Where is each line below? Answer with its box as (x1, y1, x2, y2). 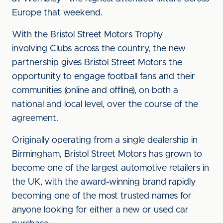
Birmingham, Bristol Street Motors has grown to (12, 150, 202, 159)
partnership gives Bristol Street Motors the (12, 58, 182, 67)
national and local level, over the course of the (12, 100, 198, 109)
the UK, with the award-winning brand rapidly (12, 178, 196, 187)
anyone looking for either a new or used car (12, 206, 189, 215)
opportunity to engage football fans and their (12, 72, 195, 81)
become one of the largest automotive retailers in (12, 164, 209, 173)
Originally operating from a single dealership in (12, 136, 198, 145)
